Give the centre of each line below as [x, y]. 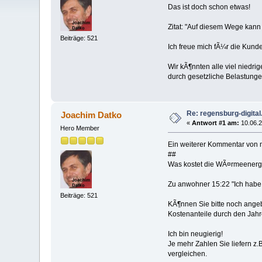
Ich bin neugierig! [195, 234]
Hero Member [80, 128]
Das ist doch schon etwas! [209, 7]
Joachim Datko [91, 115]
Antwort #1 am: [216, 123]
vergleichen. [187, 254]
